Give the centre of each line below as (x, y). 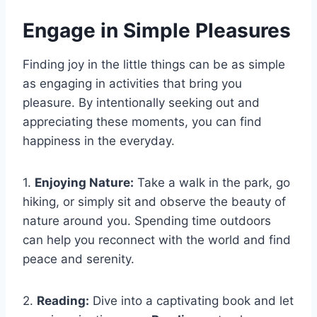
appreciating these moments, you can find (142, 121)
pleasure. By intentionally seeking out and (141, 102)
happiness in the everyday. (99, 140)
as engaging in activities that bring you (132, 83)
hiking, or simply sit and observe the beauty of (154, 201)
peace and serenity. (79, 259)
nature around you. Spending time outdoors (147, 220)
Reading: (63, 300)
